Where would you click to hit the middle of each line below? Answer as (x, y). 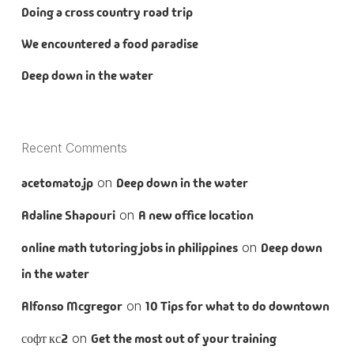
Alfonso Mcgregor (72, 306)
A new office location (196, 215)
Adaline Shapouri (68, 215)
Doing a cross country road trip (107, 12)
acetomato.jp (57, 183)
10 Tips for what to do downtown (237, 306)
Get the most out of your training (183, 338)
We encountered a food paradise (109, 43)
